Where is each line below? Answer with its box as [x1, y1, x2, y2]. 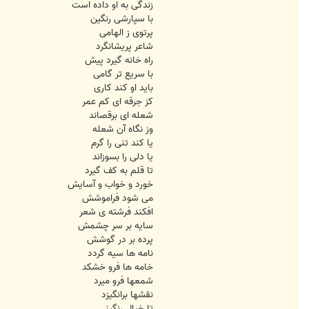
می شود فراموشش [82, 190, 153, 207]
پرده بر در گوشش [87, 232, 153, 248]
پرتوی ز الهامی [99, 25, 153, 41]
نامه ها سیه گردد [88, 246, 153, 262]
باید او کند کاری [94, 80, 153, 97]
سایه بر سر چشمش [78, 218, 153, 235]
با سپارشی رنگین [90, 11, 153, 28]
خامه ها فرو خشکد [82, 259, 153, 276]
